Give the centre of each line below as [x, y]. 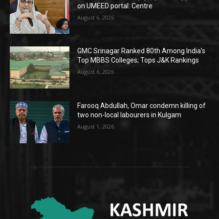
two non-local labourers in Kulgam [130, 115]
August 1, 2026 [96, 127]
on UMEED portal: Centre [115, 6]
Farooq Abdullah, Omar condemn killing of [142, 106]
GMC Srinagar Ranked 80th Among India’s [142, 51]
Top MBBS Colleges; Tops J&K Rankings [138, 60]
